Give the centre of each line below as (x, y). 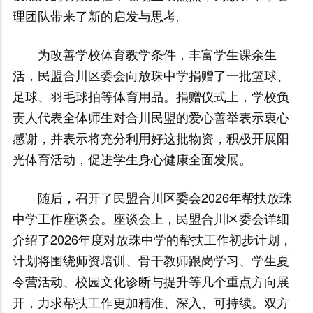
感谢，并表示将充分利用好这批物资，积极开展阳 (151, 138)
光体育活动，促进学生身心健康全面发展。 (132, 159)
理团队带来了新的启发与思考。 (100, 15)
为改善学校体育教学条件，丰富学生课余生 (157, 54)
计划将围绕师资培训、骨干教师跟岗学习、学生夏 (151, 260)
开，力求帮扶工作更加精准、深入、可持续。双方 (151, 302)
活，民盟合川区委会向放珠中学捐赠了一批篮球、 (151, 75)
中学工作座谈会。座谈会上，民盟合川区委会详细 (151, 218)
